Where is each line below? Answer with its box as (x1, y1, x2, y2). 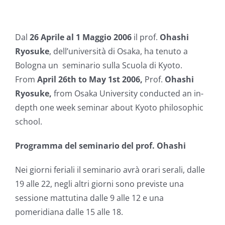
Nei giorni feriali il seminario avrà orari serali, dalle (15, 164, 205, 176)
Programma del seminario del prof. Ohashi (15, 140, 186, 152)
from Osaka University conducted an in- (52, 88, 203, 99)
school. (15, 116, 42, 128)
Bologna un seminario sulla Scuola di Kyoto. (15, 60, 182, 71)
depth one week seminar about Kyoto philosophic (15, 102, 203, 114)
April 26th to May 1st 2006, (37, 74, 143, 85)
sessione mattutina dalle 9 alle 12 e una (15, 192, 164, 204)
